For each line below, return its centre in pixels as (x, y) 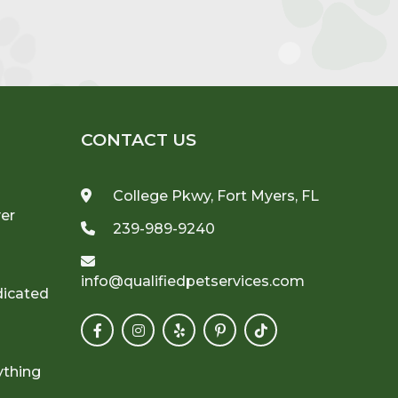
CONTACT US (139, 139)
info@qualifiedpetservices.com (193, 281)
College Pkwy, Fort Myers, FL (215, 195)
